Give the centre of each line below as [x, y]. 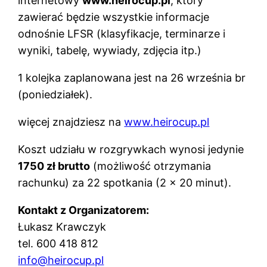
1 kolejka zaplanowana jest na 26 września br [132, 77]
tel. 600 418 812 [58, 243]
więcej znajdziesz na [71, 122]
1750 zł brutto [54, 166]
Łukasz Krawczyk [62, 226]
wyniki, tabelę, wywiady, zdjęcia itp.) [110, 50]
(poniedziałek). [55, 94]
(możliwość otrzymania [151, 166]
